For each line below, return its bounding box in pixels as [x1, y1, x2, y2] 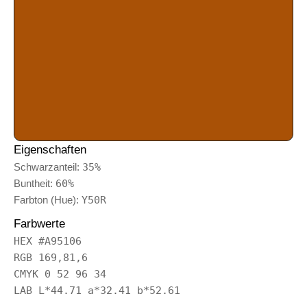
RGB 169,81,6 [14, 251, 88, 264]
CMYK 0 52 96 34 [14, 267, 106, 280]
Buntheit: [14, 177, 56, 189]
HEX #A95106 [14, 234, 82, 247]
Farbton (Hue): [14, 193, 82, 206]
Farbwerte [14, 217, 65, 230]
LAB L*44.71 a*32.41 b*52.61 [14, 284, 180, 297]
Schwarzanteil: [14, 160, 82, 173]
